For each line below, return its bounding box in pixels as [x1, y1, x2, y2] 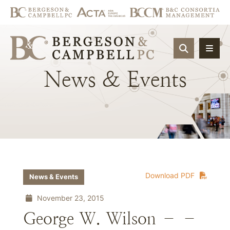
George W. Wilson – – [23, 209, 202, 228]
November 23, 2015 [35, 194, 104, 202]
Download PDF [145, 171, 195, 180]
